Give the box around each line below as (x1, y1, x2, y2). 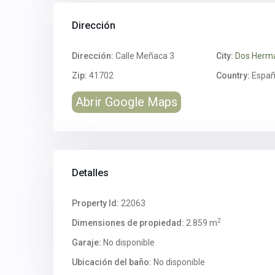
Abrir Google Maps (76, 95, 177, 109)
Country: (215, 71, 250, 80)
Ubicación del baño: (72, 257, 152, 267)
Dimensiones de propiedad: (72, 218, 184, 228)
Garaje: (72, 238, 101, 247)
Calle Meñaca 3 (114, 51, 174, 61)
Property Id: (72, 198, 119, 208)
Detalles (72, 167, 109, 179)
